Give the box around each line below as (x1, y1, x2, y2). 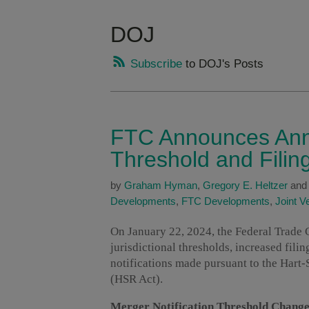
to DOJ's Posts (182, 57, 263, 71)
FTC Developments (181, 195, 270, 208)
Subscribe (127, 57, 182, 71)
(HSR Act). (110, 272, 163, 286)
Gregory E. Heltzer (203, 179, 288, 192)
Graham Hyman (124, 179, 197, 192)
